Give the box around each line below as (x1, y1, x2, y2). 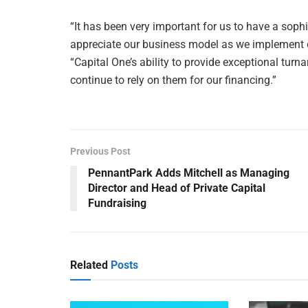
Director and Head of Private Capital (88, 181, 265, 195)
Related (70, 258, 108, 272)
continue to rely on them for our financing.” (70, 73, 276, 87)
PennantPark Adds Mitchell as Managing (88, 166, 289, 179)
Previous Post (70, 145, 131, 157)
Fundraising (88, 196, 146, 210)
